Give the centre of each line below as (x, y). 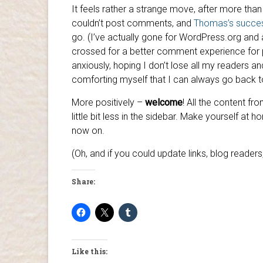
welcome (164, 102)
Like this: (90, 251)
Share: (83, 181)
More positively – (108, 102)
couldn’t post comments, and (133, 23)
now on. (88, 130)
